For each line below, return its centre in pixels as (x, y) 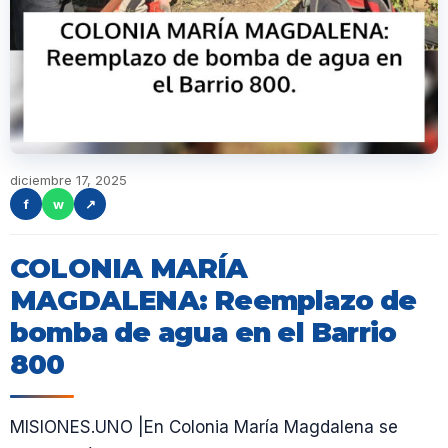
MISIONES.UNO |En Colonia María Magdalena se (204, 427)
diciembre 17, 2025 (68, 180)
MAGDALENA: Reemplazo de (213, 300)
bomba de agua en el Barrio (203, 332)
